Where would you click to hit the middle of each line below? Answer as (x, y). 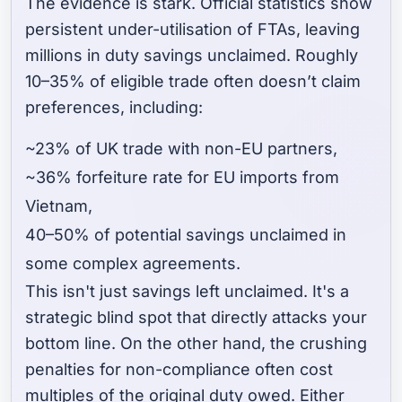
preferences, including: (117, 108)
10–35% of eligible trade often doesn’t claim (193, 82)
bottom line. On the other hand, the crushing (197, 344)
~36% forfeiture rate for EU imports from (183, 178)
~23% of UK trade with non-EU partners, (184, 149)
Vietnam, (61, 206)
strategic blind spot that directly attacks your (197, 318)
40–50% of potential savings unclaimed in (186, 235)
